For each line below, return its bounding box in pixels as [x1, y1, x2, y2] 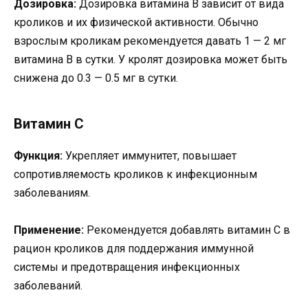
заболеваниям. [14, 186, 90, 199]
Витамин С [14, 115, 84, 132]
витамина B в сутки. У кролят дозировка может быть [14, 52, 287, 66]
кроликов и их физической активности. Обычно [14, 15, 258, 29]
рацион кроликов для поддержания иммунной [14, 241, 254, 255]
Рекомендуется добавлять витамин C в [84, 223, 290, 236]
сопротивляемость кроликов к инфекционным [14, 167, 257, 181]
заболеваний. [14, 278, 82, 292]
